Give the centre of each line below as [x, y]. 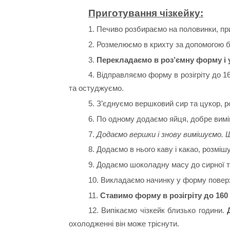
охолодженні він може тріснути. [124, 224]
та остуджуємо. [97, 88]
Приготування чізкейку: [146, 13]
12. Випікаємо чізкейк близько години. [158, 210]
